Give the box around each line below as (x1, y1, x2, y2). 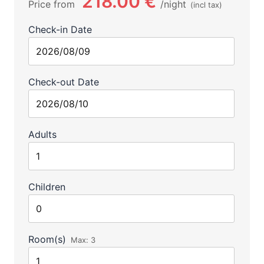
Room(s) (28, 233, 66, 245)
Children (28, 181, 65, 193)
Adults (28, 128, 57, 140)
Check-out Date (28, 76, 99, 88)
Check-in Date (28, 24, 92, 35)
